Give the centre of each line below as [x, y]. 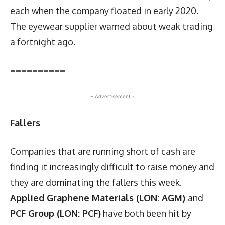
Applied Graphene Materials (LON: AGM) [99, 198]
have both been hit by [146, 213]
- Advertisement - [113, 96]
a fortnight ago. [43, 41]
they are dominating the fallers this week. [96, 182]
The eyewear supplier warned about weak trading [111, 26]
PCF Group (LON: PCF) [55, 213]
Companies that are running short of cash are [103, 151]
